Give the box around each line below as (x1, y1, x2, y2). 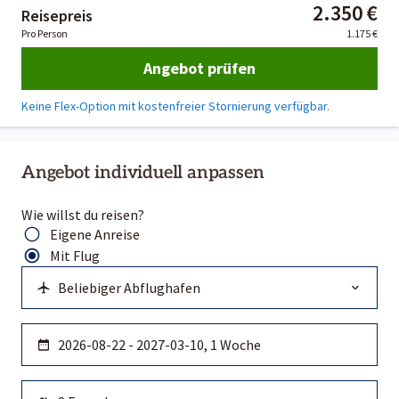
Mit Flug (50, 246, 100, 265)
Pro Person (21, 26, 68, 40)
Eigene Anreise (50, 224, 140, 243)
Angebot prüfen (142, 58, 256, 79)
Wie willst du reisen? (21, 205, 144, 224)
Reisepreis (21, 4, 93, 26)
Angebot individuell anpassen (21, 161, 265, 183)
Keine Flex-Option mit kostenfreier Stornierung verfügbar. (21, 97, 330, 114)
